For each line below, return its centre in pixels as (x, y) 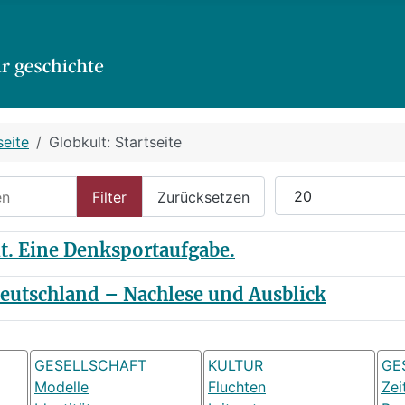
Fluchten (237, 387)
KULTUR (235, 366)
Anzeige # (308, 186)
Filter (109, 197)
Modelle (61, 387)
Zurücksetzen (203, 197)
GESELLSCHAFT (90, 366)
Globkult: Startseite (115, 142)
